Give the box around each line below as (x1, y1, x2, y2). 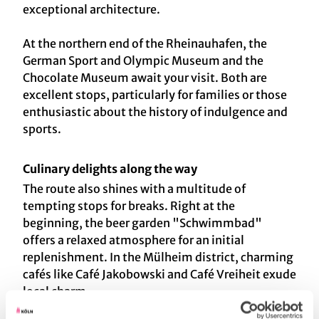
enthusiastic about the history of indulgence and (23, 105, 288, 120)
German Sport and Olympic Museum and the (23, 53, 263, 68)
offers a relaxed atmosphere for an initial (23, 233, 244, 248)
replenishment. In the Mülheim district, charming (23, 250, 293, 265)
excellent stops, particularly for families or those (23, 88, 287, 103)
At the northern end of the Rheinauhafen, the (23, 36, 267, 51)
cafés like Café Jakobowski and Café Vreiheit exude (23, 267, 296, 282)
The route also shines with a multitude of (23, 182, 246, 197)
